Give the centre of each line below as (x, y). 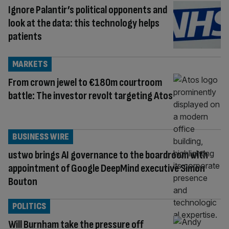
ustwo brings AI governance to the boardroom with (108, 155)
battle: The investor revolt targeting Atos (90, 96)
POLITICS (29, 206)
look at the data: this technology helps (84, 23)
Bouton (23, 181)
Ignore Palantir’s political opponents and (88, 10)
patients (25, 37)
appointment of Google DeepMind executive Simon (107, 168)
